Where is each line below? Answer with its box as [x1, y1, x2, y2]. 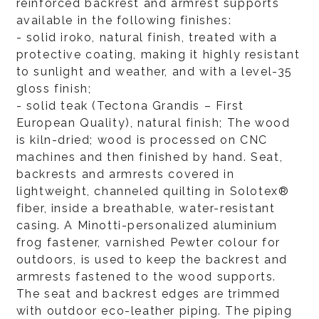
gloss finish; [16, 81, 92, 95]
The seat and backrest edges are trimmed [16, 286, 281, 300]
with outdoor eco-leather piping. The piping [16, 303, 293, 318]
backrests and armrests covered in [16, 167, 235, 181]
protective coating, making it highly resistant [16, 47, 300, 61]
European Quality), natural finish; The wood [16, 115, 291, 130]
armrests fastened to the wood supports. [16, 269, 276, 283]
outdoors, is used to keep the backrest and [16, 252, 288, 266]
